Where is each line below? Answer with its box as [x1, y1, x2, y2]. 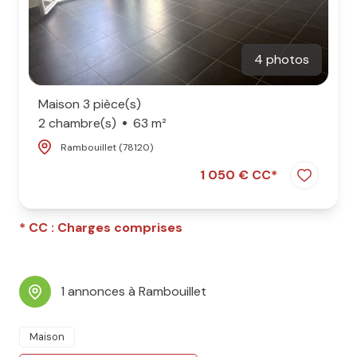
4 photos [254, 50, 309, 68]
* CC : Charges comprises [19, 219, 182, 237]
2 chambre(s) [38, 114, 116, 131]
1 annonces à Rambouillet [61, 283, 206, 300]
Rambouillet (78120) [61, 140, 153, 154]
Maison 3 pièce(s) [38, 95, 141, 112]
